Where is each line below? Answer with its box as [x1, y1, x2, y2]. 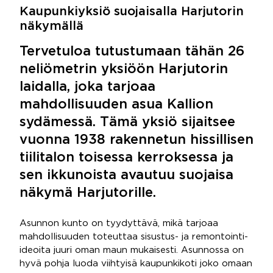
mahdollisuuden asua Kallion [19, 99, 213, 111]
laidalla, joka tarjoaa [19, 81, 155, 93]
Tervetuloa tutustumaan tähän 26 [19, 46, 244, 58]
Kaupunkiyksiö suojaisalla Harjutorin [19, 6, 244, 17]
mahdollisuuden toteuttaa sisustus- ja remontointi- [19, 233, 248, 241]
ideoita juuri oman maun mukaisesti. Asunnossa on [19, 246, 244, 254]
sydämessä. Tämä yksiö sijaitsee [19, 116, 235, 129]
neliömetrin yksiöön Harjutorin [19, 63, 228, 76]
